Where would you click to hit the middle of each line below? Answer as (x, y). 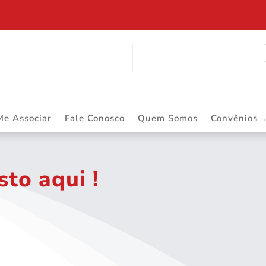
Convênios (234, 118)
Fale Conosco (95, 118)
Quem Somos (168, 118)
